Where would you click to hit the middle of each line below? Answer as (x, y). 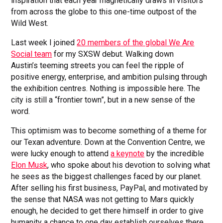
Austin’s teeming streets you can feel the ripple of (98, 65)
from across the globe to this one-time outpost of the (104, 11)
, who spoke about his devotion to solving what (129, 165)
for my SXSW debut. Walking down (113, 54)
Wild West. (30, 23)
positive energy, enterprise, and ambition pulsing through (109, 77)
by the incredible (174, 153)
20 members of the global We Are (136, 42)
